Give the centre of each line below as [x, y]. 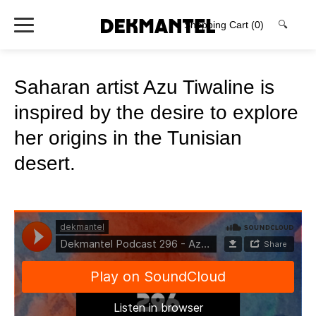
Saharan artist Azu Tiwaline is [144, 87]
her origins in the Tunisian [128, 138]
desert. [45, 163]
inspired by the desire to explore [156, 113]
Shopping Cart [218, 25]
